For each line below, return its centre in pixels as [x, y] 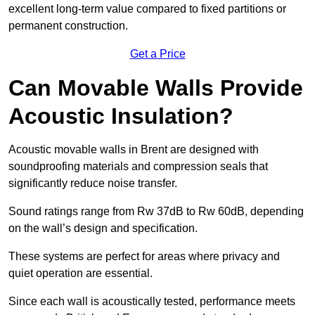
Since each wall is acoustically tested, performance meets [152, 302]
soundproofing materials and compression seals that [138, 167]
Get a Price [157, 54]
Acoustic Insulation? [121, 116]
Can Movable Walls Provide [156, 88]
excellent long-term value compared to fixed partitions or [147, 9]
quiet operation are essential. [81, 274]
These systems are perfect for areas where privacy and [144, 257]
